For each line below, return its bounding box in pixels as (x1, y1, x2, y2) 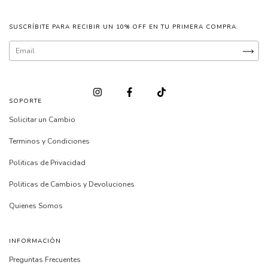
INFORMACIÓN (9, 237, 61, 246)
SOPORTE (9, 97, 42, 106)
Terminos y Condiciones (9, 136, 90, 147)
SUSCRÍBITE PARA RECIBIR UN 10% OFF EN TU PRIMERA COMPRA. (9, 23, 238, 32)
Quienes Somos (9, 201, 63, 211)
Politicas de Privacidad (9, 158, 86, 168)
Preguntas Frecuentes (9, 255, 81, 265)
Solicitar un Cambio (9, 115, 75, 125)
